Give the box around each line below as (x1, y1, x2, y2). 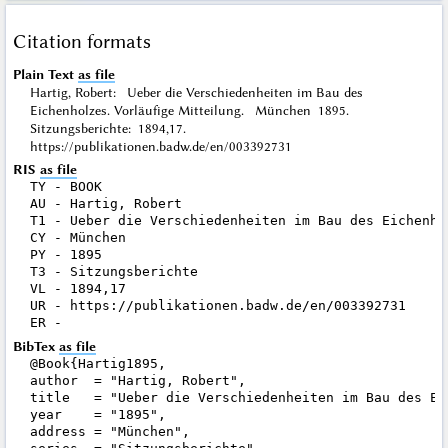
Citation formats (12, 29, 151, 53)
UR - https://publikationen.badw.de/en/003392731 (29, 298, 406, 314)
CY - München (29, 230, 126, 246)
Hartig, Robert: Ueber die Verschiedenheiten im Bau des (29, 83, 363, 100)
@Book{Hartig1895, (29, 355, 166, 371)
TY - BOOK (29, 179, 102, 195)
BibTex (12, 337, 59, 354)
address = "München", (29, 423, 190, 439)
